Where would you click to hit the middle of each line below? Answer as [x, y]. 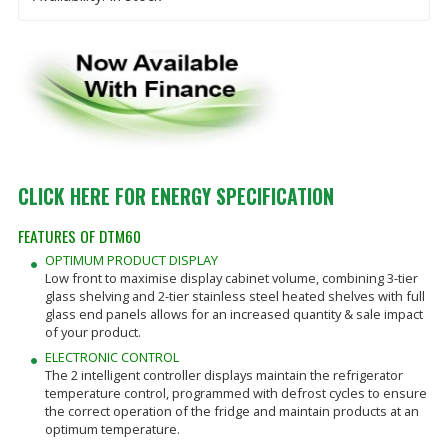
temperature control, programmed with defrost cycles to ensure [235, 392]
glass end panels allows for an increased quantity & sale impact [233, 314]
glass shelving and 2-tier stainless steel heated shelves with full [234, 296]
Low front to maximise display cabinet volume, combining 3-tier [231, 278]
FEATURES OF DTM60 [79, 235]
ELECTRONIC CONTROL [111, 356]
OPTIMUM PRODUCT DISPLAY [131, 260]
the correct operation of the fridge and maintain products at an [231, 410]
